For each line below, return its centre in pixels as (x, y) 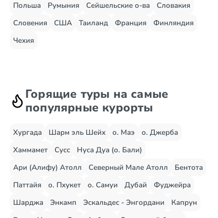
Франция (131, 23)
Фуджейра (172, 185)
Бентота (189, 167)
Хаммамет (30, 150)
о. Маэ (124, 132)
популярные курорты (89, 108)
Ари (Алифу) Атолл (47, 167)
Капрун (184, 202)
